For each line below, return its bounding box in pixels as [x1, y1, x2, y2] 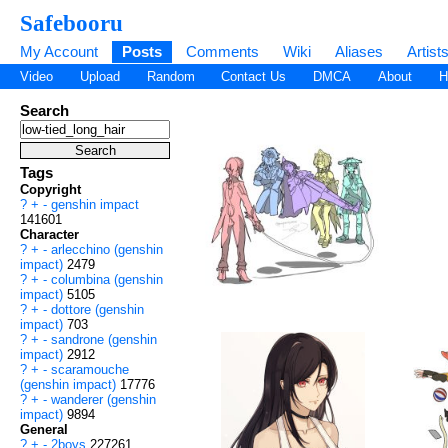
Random [146, 69, 195, 85]
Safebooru [20, 10, 123, 36]
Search [20, 102, 69, 120]
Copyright [20, 182, 81, 198]
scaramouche [51, 362, 129, 378]
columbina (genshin [51, 272, 163, 288]
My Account [20, 43, 98, 60]
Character [20, 227, 79, 243]
